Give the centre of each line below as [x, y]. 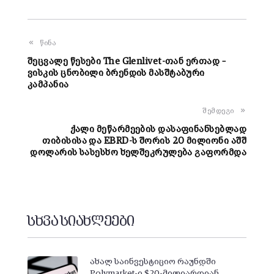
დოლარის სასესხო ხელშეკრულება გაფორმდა [138, 153]
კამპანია [48, 85]
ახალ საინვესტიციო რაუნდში [153, 262]
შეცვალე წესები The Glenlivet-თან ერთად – [127, 62]
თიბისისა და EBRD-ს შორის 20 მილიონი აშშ [144, 141]
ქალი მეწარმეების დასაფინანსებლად [158, 130]
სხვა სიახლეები [81, 222]
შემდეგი [218, 112]
